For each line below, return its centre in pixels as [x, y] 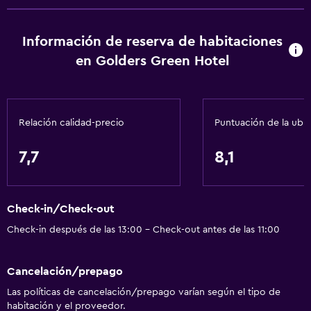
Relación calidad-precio [72, 123]
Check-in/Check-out [61, 209]
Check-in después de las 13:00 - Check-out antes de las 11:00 [143, 230]
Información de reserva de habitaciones [153, 42]
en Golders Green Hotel [153, 61]
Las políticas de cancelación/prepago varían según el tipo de [144, 292]
